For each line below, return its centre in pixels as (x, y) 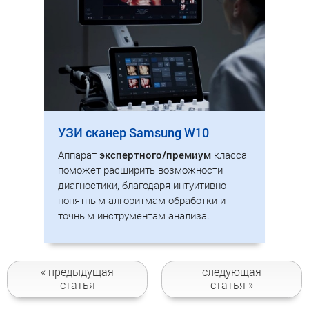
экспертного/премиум (155, 154)
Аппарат (79, 154)
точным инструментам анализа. (134, 215)
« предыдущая (77, 271)
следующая (232, 271)
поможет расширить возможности (140, 169)
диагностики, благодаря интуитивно (142, 185)
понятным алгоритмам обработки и (142, 200)
